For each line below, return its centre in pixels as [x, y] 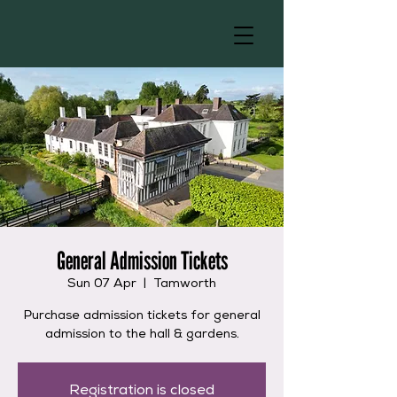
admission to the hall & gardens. [142, 335]
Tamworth [185, 284]
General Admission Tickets [142, 261]
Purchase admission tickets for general [142, 316]
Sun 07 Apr [102, 284]
